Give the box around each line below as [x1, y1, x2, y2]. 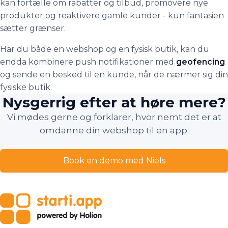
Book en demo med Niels [63, 156, 165, 165]
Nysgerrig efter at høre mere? [2, 94, 226, 111]
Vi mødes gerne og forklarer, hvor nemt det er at [7, 112, 221, 122]
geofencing [176, 57, 225, 67]
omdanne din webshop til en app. [39, 125, 189, 135]
